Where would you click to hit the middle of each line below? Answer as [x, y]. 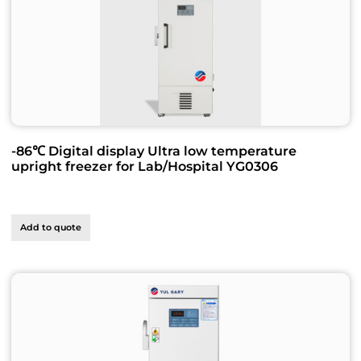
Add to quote [51, 227]
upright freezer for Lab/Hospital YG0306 [145, 166]
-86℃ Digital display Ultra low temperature [154, 151]
